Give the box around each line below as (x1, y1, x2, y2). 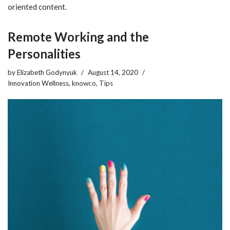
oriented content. (8, 2, 67, 11)
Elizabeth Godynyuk (17, 68, 77, 76)
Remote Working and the (8, 29, 149, 44)
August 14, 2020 (88, 68, 138, 76)
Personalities (8, 46, 81, 61)
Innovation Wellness (8, 79, 69, 87)
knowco (72, 79, 96, 87)
